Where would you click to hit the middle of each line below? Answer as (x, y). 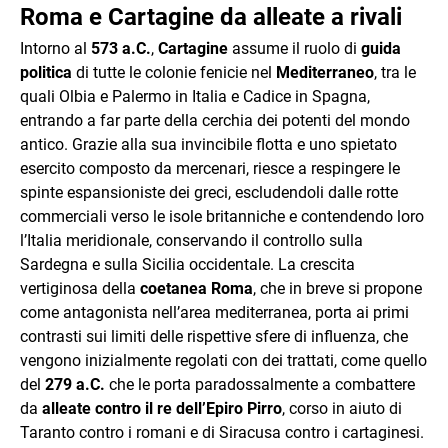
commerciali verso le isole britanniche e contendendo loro (222, 216)
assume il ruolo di (294, 48)
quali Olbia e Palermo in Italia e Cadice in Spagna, (195, 96)
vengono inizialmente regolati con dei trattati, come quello (223, 360)
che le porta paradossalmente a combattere (260, 384)
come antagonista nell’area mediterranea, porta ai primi (214, 312)
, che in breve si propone (337, 288)
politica (46, 72)
